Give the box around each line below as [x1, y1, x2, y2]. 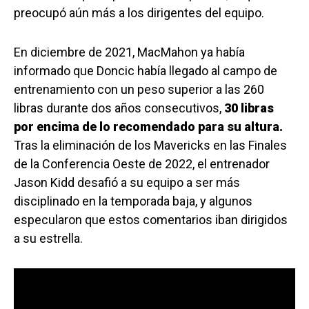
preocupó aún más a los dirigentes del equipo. [14, 6, 264, 21]
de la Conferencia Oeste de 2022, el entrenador [14, 157, 270, 172]
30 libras [224, 101, 274, 116]
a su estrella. [14, 231, 83, 246]
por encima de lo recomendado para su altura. [14, 119, 283, 134]
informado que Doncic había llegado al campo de [14, 63, 277, 79]
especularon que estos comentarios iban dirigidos [14, 212, 288, 228]
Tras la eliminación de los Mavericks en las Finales [14, 138, 287, 153]
